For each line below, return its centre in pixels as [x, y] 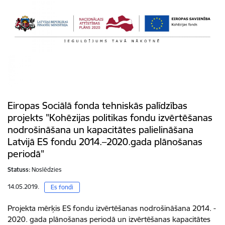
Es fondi [62, 187]
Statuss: [19, 169]
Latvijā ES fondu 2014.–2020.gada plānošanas [105, 141]
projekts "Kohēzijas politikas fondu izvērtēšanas [110, 117]
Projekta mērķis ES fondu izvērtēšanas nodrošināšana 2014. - [112, 208]
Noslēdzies [47, 169]
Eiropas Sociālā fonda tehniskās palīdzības [97, 105]
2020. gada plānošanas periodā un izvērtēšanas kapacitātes [109, 219]
